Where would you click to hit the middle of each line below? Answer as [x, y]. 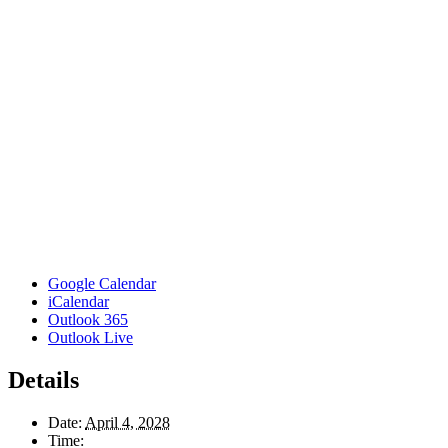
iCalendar [78, 301]
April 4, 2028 [127, 422]
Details [43, 379]
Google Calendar [102, 283]
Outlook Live [90, 337]
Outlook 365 [88, 319]
